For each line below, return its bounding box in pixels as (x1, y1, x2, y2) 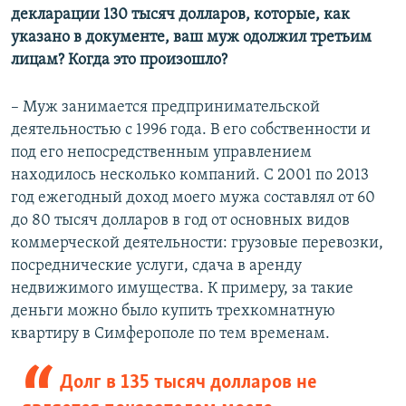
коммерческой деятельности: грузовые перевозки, (11, 235, 383, 253)
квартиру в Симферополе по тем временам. (11, 325, 330, 343)
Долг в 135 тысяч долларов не (59, 372, 317, 394)
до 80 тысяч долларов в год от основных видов (11, 212, 350, 230)
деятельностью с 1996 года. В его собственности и (11, 121, 371, 140)
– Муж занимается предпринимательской (11, 99, 320, 117)
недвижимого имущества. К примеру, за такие (11, 280, 353, 298)
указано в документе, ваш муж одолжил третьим (11, 29, 372, 47)
